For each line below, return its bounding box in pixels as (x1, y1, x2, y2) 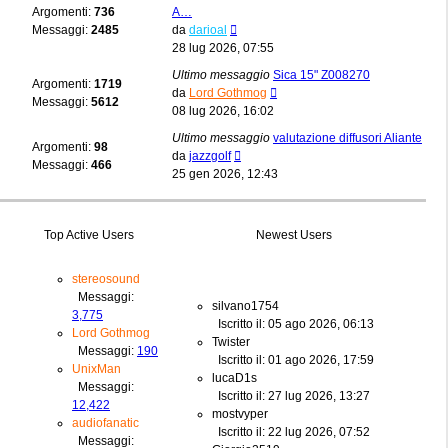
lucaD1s (212, 370, 257, 385)
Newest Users (256, 227, 332, 242)
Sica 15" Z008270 (273, 67, 370, 82)
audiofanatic (72, 415, 139, 430)
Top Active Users (44, 227, 134, 242)
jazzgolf (189, 148, 231, 163)
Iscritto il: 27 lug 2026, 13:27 (212, 388, 370, 403)
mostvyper (212, 406, 268, 421)
